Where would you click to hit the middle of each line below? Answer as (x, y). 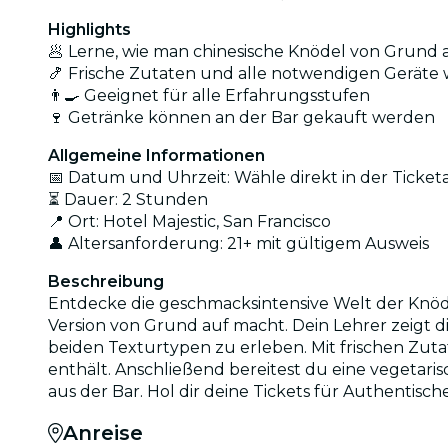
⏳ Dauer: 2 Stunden (128, 199)
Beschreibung (106, 281)
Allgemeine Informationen (156, 155)
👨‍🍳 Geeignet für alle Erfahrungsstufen (209, 95)
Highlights (89, 29)
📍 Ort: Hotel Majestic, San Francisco (189, 221)
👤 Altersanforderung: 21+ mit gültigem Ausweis (238, 243)
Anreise (103, 432)
